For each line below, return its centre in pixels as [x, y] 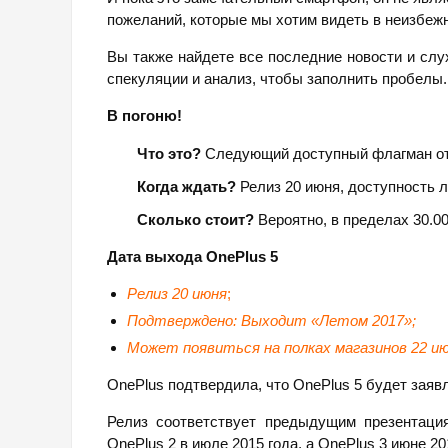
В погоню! [144, 116]
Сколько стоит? [195, 220]
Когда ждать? [186, 187]
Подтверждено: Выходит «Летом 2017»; [271, 321]
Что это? [169, 154]
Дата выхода [156, 257]
